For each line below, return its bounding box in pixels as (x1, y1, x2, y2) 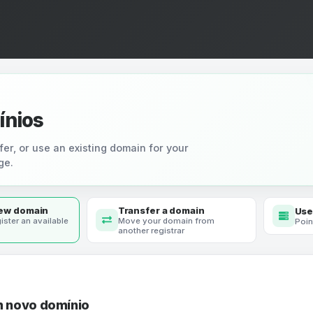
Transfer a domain (117, 205, 205, 216)
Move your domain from (117, 216, 214, 226)
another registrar (117, 226, 184, 235)
